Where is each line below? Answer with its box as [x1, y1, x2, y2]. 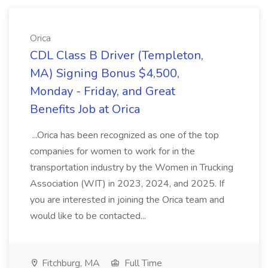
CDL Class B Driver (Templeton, [30, 47, 203, 63]
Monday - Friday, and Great [30, 83, 175, 99]
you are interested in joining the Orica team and [30, 193, 224, 206]
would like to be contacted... [30, 209, 148, 223]
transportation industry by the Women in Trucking [30, 161, 233, 174]
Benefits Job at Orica [30, 101, 140, 117]
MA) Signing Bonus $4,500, [30, 65, 179, 81]
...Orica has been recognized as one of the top [30, 129, 219, 142]
